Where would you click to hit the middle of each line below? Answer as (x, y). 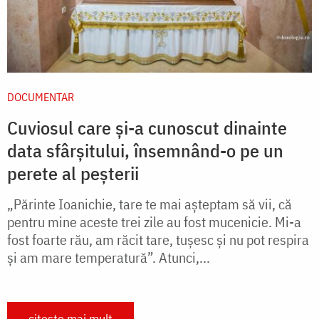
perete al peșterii (73, 173)
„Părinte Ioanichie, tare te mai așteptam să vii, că (150, 204)
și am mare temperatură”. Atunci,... (109, 257)
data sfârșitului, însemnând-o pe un (145, 150)
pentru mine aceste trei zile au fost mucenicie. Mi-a (154, 221)
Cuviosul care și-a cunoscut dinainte (147, 127)
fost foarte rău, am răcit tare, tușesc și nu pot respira (158, 239)
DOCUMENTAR (41, 96)
